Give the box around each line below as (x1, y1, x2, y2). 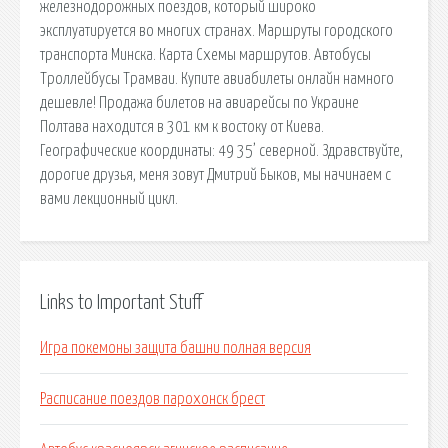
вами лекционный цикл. (40, 190, 178, 207)
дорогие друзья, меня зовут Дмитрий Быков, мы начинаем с (40, 166, 391, 183)
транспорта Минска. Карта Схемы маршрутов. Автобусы (40, 46, 371, 63)
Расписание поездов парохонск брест (40, 391, 265, 408)
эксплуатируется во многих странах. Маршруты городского (40, 22, 393, 39)
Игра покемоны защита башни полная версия (40, 340, 311, 357)
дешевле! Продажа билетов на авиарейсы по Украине (40, 94, 359, 111)
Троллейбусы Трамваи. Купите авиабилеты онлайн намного (40, 70, 394, 87)
